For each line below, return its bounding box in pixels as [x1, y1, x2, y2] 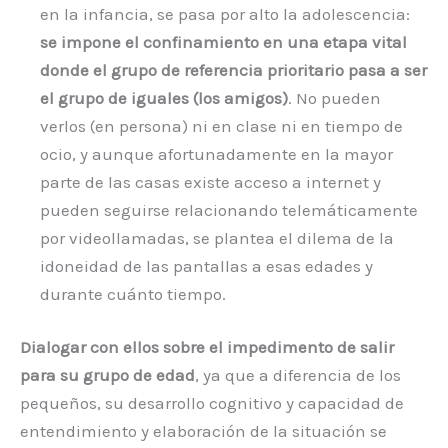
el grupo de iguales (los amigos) [40, 87, 288, 108]
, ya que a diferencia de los [195, 365, 401, 386]
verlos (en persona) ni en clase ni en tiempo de [40, 115, 403, 136]
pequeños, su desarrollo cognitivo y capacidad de [20, 393, 404, 414]
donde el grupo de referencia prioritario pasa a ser [40, 59, 427, 80]
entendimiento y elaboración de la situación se [20, 421, 387, 442]
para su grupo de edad [20, 365, 195, 386]
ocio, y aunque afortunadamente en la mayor [40, 143, 393, 164]
